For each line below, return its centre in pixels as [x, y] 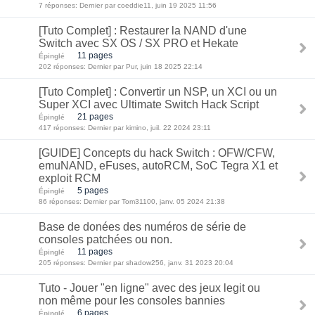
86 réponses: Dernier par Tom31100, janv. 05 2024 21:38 [132, 201]
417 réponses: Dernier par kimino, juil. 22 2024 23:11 [125, 128]
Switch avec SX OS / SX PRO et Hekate [139, 43]
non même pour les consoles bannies [132, 301]
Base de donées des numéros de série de [142, 227]
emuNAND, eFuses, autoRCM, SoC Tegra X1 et [158, 166]
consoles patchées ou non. [105, 239]
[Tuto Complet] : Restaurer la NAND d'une [143, 31]
